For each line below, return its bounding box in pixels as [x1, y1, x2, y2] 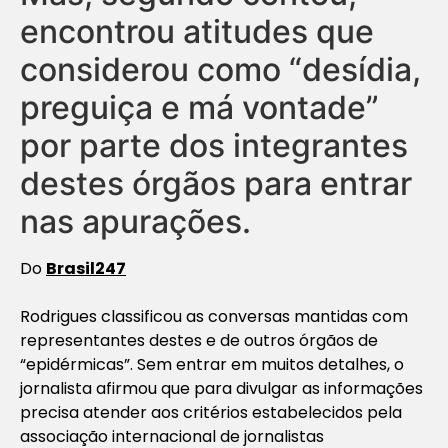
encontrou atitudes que [20, 11, 374, 51]
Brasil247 [46, 256, 126, 280]
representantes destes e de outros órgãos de [20, 328, 378, 352]
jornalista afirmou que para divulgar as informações [20, 376, 423, 400]
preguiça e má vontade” [20, 87, 379, 127]
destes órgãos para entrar [20, 163, 412, 203]
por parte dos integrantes [20, 125, 408, 165]
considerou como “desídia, [20, 49, 421, 89]
